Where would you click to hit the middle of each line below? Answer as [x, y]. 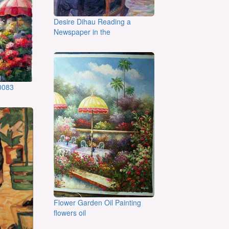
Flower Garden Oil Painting [98, 203]
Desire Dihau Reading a [93, 21]
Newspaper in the [82, 31]
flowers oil [70, 213]
